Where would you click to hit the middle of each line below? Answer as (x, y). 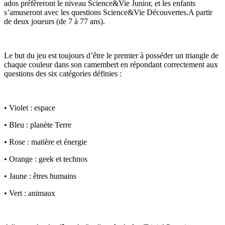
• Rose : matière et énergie (45, 142)
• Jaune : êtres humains (40, 176)
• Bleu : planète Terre (38, 125)
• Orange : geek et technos (46, 159)
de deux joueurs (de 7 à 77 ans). (54, 21)
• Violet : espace (30, 107)
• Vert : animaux (30, 193)
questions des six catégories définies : (63, 73)
